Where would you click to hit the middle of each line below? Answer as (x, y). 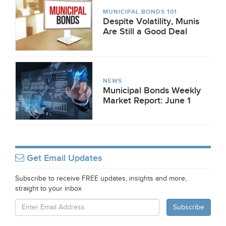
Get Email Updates (63, 158)
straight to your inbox (48, 189)
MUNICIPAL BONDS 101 (140, 12)
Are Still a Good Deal (145, 32)
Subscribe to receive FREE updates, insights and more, (101, 179)
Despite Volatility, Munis (151, 21)
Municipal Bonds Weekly (152, 91)
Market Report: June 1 (147, 101)
